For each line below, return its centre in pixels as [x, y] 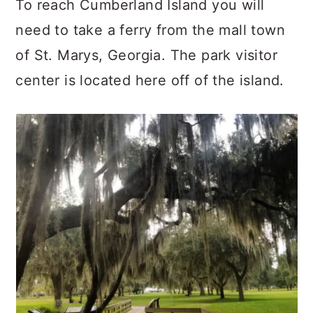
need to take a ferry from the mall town [150, 30]
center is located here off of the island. [150, 80]
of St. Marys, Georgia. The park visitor [146, 55]
